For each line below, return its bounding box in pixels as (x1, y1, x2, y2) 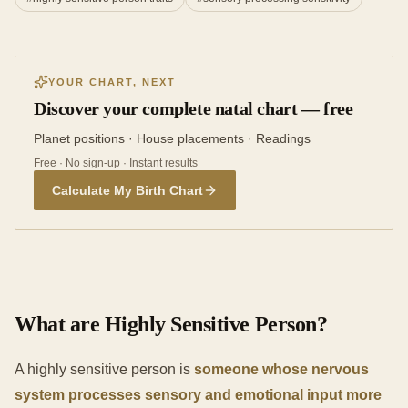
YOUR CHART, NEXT (48, 76, 176, 87)
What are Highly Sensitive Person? (15, 312, 328, 336)
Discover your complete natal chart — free (34, 98, 353, 118)
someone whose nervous (194, 362, 369, 377)
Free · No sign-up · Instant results (34, 157, 198, 169)
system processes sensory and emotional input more (15, 387, 382, 403)
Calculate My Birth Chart (52, 183, 203, 198)
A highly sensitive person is (15, 362, 194, 377)
